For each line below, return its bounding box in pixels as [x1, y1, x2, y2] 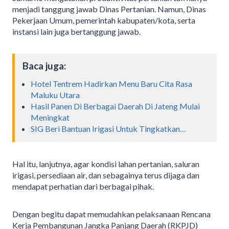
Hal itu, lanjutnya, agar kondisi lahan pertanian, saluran [12, 158, 199, 169]
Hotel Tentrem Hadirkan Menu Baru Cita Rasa [31, 78, 192, 88]
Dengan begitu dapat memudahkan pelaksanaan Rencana [12, 209, 211, 219]
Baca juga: [22, 60, 66, 72]
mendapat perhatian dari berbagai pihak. [12, 181, 154, 191]
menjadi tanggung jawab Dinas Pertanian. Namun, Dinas [12, 4, 206, 14]
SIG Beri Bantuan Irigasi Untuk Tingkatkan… [31, 123, 186, 133]
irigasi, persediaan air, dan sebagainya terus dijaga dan [12, 170, 199, 180]
